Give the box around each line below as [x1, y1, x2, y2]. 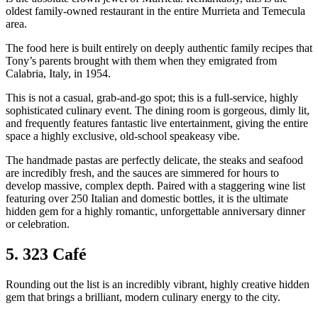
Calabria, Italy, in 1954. [6, 67, 111, 80]
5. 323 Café [6, 244, 87, 263]
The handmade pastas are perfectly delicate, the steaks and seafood [6, 154, 303, 167]
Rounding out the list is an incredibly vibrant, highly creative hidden [6, 278, 309, 290]
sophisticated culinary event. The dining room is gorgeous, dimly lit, [6, 104, 309, 117]
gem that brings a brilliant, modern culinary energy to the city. [6, 290, 280, 303]
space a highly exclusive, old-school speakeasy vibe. [6, 130, 240, 143]
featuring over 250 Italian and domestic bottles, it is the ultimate [6, 192, 288, 205]
